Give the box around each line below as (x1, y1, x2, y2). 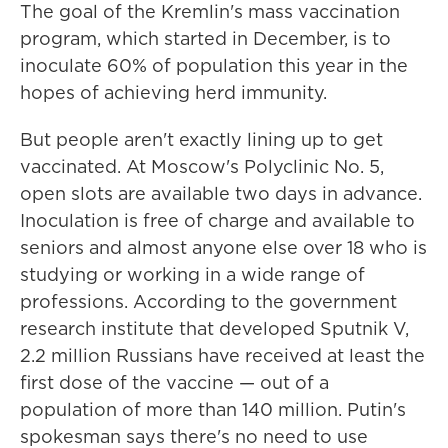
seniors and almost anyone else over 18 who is (20, 235, 427, 260)
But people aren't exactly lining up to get (20, 127, 383, 152)
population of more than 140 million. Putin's (20, 397, 406, 422)
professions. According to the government (20, 289, 397, 314)
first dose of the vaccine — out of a (20, 370, 329, 395)
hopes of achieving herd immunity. (20, 80, 327, 105)
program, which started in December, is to (20, 26, 391, 51)
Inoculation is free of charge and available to (20, 208, 415, 233)
